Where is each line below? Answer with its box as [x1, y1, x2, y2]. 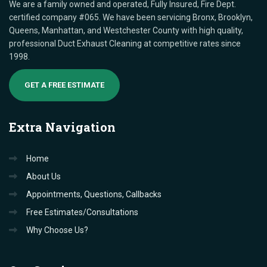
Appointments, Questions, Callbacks [26, 189, 162, 199]
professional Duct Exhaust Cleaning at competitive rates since [9, 38, 241, 48]
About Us [26, 171, 61, 181]
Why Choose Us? [26, 225, 88, 235]
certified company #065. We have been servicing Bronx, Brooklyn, [9, 12, 253, 22]
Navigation [42, 119, 116, 135]
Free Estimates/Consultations [26, 207, 138, 217]
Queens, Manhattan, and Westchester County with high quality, [9, 25, 243, 35]
